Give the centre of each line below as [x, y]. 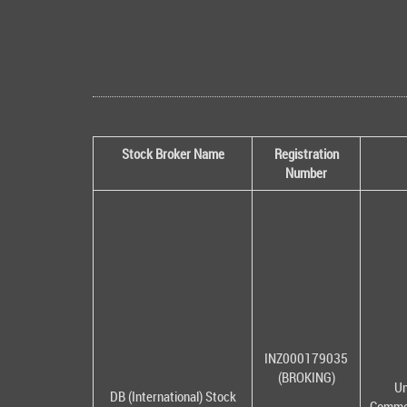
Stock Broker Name [173, 154]
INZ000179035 [306, 358]
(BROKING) [306, 377]
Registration [306, 154]
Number [306, 173]
